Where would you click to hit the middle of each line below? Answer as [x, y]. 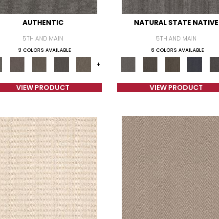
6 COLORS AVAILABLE [178, 50]
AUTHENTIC [43, 22]
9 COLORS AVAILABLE [44, 50]
